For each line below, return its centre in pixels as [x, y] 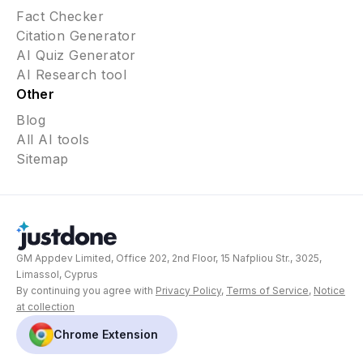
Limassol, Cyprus [57, 274]
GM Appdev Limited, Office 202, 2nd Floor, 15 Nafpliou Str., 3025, [169, 258]
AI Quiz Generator [76, 55]
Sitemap [43, 158]
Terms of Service [267, 290]
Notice [329, 290]
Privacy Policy [188, 290]
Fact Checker [60, 16]
